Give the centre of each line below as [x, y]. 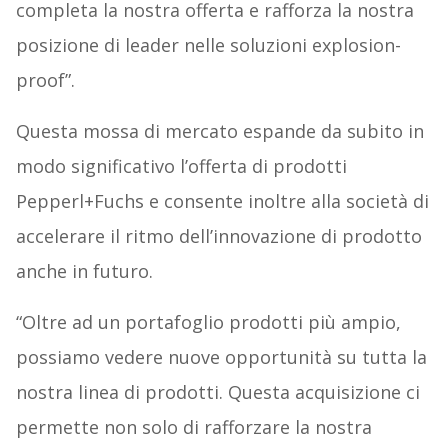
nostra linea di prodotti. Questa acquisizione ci [217, 392]
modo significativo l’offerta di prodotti [181, 166]
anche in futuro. [84, 271]
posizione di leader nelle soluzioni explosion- [208, 45]
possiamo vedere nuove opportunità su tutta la [221, 357]
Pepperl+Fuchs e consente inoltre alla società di [222, 201]
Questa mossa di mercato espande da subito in [219, 131]
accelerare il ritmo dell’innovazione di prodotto [218, 236]
